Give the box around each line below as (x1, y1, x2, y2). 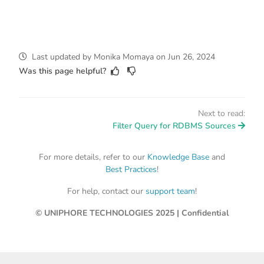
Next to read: (198, 108, 245, 120)
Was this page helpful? (19, 65, 106, 77)
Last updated (27, 51, 82, 63)
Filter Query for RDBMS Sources (113, 120, 236, 132)
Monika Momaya (94, 51, 154, 63)
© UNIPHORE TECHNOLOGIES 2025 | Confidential (35, 207, 229, 219)
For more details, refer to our (39, 151, 147, 163)
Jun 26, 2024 (168, 51, 215, 63)
